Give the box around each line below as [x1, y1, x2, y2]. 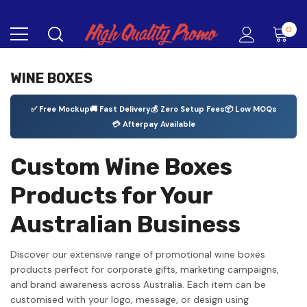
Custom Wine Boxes [10, 153, 232, 181]
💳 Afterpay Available [112, 119, 195, 129]
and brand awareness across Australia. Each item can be [10, 278, 266, 291]
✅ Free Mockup [30, 104, 90, 114]
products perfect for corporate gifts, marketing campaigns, [10, 262, 279, 275]
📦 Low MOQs [224, 104, 277, 114]
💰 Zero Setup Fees [150, 104, 225, 114]
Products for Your [10, 182, 212, 210]
